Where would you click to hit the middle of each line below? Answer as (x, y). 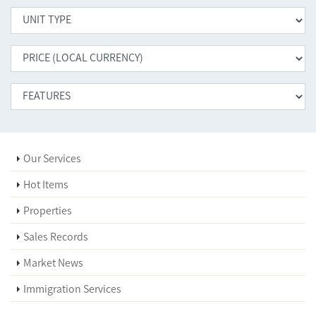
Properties (48, 210)
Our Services (52, 158)
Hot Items (46, 184)
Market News (53, 262)
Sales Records (56, 236)
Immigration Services (72, 288)
